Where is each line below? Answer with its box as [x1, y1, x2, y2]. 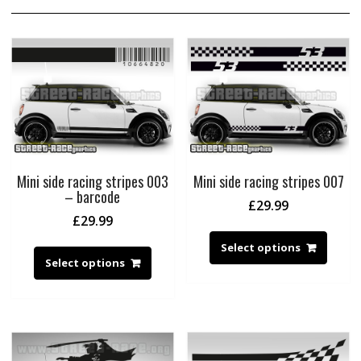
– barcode [64, 185, 121, 207]
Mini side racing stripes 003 [16, 170, 168, 192]
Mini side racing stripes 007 [193, 170, 344, 192]
